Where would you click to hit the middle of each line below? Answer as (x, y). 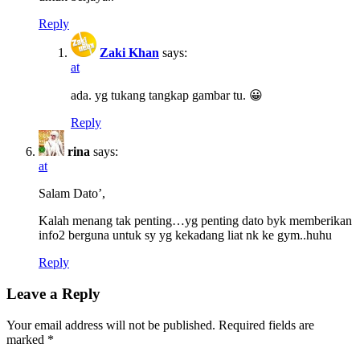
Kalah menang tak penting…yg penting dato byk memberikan (195, 221)
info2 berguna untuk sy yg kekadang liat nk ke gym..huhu (185, 235)
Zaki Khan (129, 53)
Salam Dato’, (72, 194)
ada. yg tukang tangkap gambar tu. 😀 (167, 96)
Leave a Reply (53, 293)
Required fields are (265, 325)
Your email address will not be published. (111, 325)
